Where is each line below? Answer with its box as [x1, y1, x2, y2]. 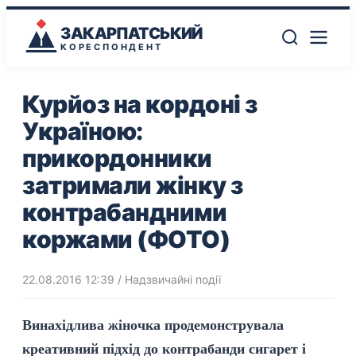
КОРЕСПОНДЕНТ [60, 41, 163, 52]
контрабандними [22, 198, 226, 226]
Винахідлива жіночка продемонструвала [22, 317, 284, 333]
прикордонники [22, 144, 212, 172]
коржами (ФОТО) [22, 225, 230, 253]
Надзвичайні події [125, 273, 221, 286]
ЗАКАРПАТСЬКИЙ [60, 23, 203, 43]
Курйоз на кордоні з [22, 90, 257, 118]
